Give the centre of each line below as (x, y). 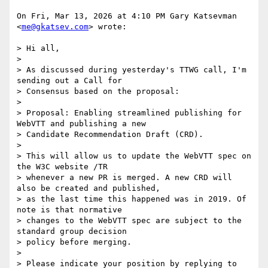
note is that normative (69, 210)
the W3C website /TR (62, 167)
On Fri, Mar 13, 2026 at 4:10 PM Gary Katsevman (127, 16)
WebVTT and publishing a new (81, 124)
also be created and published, (89, 188)
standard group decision (72, 232)
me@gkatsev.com (55, 27)
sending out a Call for (69, 81)
